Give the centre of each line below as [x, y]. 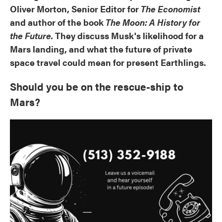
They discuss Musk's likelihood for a [128, 36]
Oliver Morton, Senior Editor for [75, 9]
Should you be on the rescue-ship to [97, 86]
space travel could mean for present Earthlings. [108, 62]
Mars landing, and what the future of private [101, 49]
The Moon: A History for [153, 22]
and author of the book [58, 22]
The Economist [170, 9]
